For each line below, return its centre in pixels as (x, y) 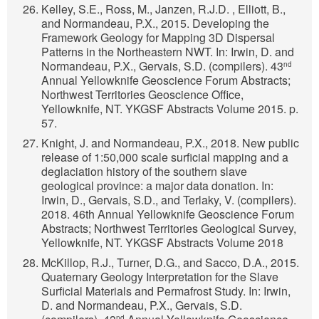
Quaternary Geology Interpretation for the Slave (160, 277)
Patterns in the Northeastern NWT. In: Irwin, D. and (168, 52)
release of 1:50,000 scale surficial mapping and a (165, 157)
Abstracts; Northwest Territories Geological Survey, (169, 229)
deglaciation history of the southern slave (144, 172)
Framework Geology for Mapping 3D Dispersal (158, 38)
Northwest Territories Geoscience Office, (142, 95)
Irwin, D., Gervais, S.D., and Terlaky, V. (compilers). (169, 200)
